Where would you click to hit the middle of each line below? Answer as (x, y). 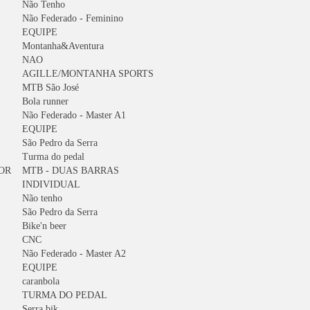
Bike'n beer (44, 226)
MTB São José (51, 88)
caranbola (41, 281)
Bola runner (45, 101)
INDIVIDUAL (51, 184)
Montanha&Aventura (63, 46)
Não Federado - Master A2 (74, 254)
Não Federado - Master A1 (74, 115)
